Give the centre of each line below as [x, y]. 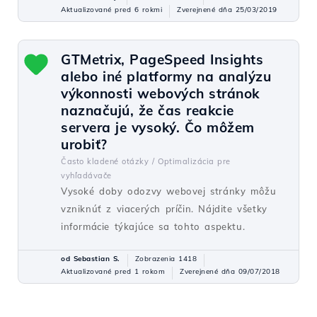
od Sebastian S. [91, 259]
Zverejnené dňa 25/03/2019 [227, 10]
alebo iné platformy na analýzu [166, 76]
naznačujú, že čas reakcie [148, 110]
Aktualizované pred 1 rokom [113, 271]
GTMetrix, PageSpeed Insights [162, 59]
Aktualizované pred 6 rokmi [111, 10]
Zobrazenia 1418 [166, 259]
